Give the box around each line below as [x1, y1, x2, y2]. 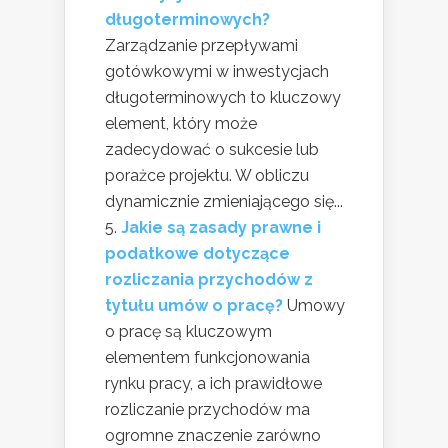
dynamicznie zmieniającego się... [105, 192, 343, 212]
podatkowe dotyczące [105, 244, 290, 264]
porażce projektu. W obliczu [105, 166, 309, 186]
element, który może [105, 114, 257, 134]
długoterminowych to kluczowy [105, 88, 341, 108]
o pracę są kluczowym [105, 322, 272, 342]
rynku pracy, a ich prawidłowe [105, 374, 322, 394]
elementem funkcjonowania [105, 348, 310, 368]
